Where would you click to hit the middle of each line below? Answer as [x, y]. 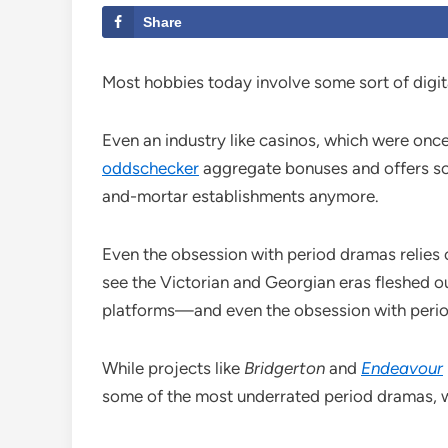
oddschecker [150, 168]
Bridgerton [284, 368]
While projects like [173, 368]
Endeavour [402, 368]
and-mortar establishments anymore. [240, 196]
